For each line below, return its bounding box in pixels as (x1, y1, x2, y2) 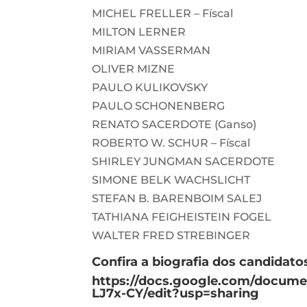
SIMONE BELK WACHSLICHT (92, 173, 251, 186)
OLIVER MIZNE (92, 62, 175, 75)
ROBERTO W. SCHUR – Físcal (92, 136, 251, 149)
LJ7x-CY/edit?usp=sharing (92, 285, 260, 301)
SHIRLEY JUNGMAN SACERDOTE (92, 154, 275, 168)
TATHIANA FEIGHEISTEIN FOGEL (92, 210, 272, 223)
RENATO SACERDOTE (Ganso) (92, 117, 257, 131)
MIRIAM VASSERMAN (92, 43, 211, 57)
